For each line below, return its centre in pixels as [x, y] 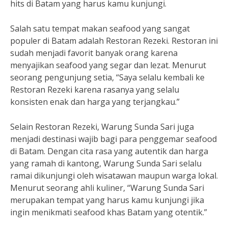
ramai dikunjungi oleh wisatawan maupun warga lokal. [114, 176]
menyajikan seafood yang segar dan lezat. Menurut [108, 65]
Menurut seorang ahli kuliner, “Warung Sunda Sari [107, 188]
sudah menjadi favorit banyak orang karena [94, 53]
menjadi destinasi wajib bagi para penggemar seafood [113, 139]
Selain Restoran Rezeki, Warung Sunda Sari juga [102, 127]
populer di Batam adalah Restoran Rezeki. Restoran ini [114, 41]
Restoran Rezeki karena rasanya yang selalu [95, 90]
